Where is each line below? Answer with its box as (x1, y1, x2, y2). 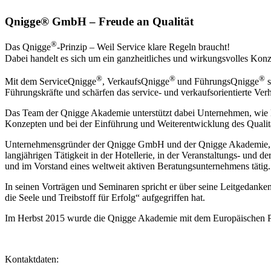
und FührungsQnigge (177, 76, 259, 87)
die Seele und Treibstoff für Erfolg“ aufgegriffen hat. (5, 192, 205, 203)
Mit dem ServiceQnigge (5, 76, 96, 87)
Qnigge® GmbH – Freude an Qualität (5, 15, 194, 28)
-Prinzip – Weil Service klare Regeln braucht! (57, 42, 230, 53)
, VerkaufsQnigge (102, 76, 169, 87)
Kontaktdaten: (5, 254, 59, 265)
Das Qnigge (5, 42, 51, 53)
